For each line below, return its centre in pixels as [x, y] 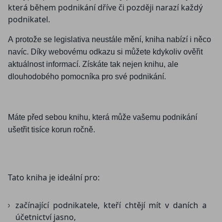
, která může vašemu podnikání [143, 117]
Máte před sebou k [40, 117]
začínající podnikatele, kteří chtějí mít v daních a [111, 205]
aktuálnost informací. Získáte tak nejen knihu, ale [93, 64]
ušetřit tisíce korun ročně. [52, 130]
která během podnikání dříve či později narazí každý [105, 8]
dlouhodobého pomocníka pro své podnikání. [87, 77]
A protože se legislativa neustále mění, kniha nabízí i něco [110, 40]
